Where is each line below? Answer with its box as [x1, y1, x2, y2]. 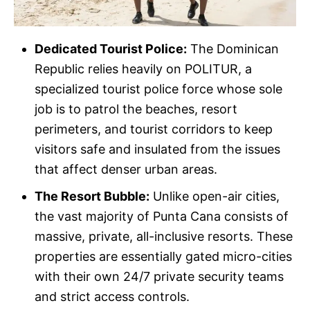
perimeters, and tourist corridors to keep [35, 121, 273, 136]
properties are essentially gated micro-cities [35, 248, 292, 264]
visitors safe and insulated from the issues [35, 141, 280, 156]
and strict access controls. [35, 289, 190, 304]
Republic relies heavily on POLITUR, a [35, 61, 252, 76]
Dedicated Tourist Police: [35, 41, 187, 56]
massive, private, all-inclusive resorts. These [35, 228, 293, 244]
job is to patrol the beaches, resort [35, 101, 237, 116]
